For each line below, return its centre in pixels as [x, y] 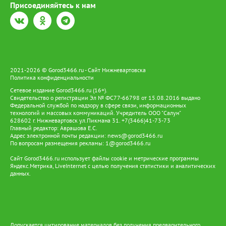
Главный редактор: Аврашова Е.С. [54, 128]
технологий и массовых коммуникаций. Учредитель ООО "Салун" [96, 113]
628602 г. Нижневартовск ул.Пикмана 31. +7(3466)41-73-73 [90, 120]
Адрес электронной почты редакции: [59, 135]
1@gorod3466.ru [128, 143]
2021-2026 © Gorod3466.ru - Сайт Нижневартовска [78, 70]
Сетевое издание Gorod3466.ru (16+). [59, 90]
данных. [21, 173]
